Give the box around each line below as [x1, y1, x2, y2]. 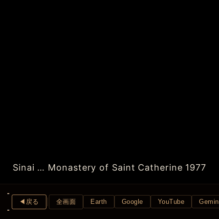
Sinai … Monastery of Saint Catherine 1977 [13, 162, 206, 173]
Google [121, 198, 143, 206]
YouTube [157, 198, 184, 206]
